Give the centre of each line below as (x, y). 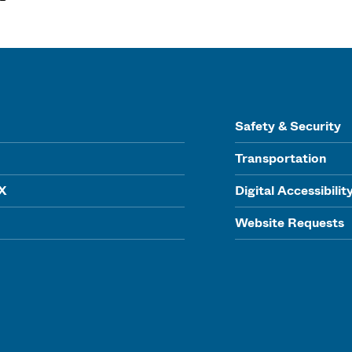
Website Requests (289, 222)
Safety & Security (288, 126)
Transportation (280, 158)
